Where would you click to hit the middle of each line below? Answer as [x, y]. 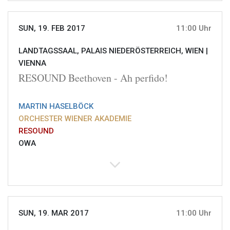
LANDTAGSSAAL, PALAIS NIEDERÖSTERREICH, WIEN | [113, 51]
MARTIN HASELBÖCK [56, 107]
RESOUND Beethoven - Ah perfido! [93, 78]
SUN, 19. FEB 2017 [52, 28]
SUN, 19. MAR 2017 [54, 213]
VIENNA [32, 63]
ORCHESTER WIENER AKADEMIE [75, 119]
